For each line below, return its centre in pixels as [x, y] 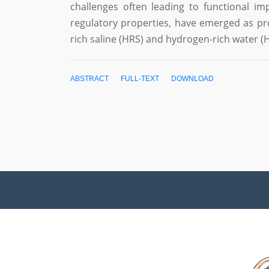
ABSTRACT [89, 78]
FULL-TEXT [140, 78]
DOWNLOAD [192, 78]
